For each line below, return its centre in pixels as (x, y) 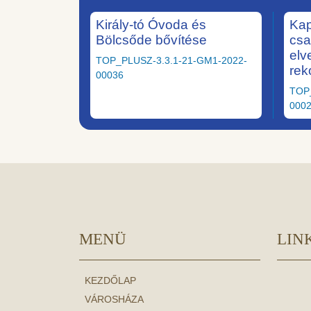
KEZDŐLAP (110, 281)
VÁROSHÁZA (114, 300)
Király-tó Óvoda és (151, 25)
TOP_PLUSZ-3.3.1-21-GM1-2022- (171, 61)
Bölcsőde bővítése (151, 40)
